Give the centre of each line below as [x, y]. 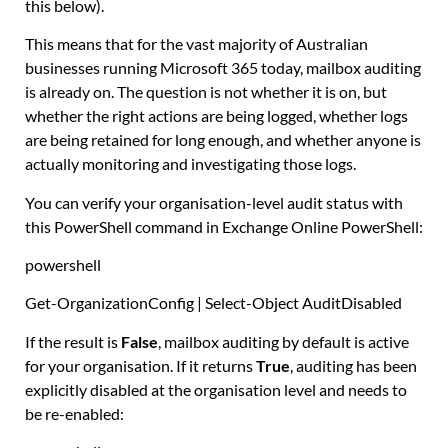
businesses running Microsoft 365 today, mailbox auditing [223, 68]
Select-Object [252, 303]
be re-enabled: [74, 413]
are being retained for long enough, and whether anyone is [223, 140]
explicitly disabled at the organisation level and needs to [216, 389]
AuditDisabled [350, 303]
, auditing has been [353, 365]
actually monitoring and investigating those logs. [190, 164]
